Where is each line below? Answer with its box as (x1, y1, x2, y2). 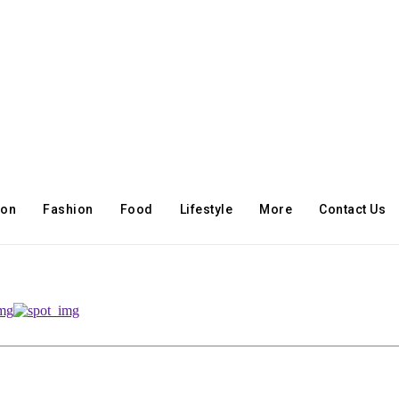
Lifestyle (179, 202, 233, 216)
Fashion (43, 202, 94, 216)
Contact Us (319, 202, 387, 216)
